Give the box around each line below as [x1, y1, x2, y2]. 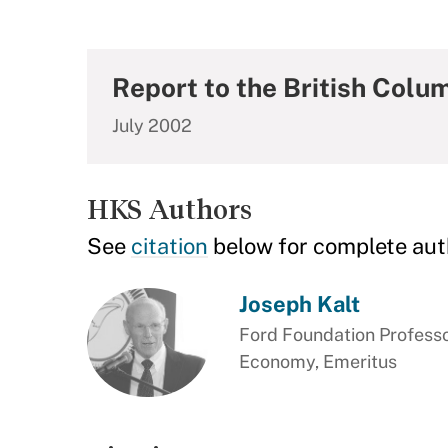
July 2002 [112, 115, 192, 136]
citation [131, 233, 208, 259]
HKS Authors [87, 194, 252, 225]
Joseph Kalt [238, 291, 360, 317]
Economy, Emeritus [238, 351, 397, 372]
